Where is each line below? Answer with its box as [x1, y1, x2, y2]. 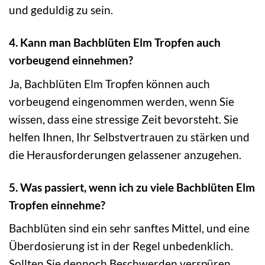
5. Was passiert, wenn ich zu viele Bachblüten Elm [9, 180, 255, 194]
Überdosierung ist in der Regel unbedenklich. [9, 239, 233, 253]
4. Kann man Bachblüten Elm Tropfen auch [9, 35, 221, 50]
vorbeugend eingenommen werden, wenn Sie [9, 94, 234, 108]
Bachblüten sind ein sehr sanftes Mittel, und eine [9, 221, 250, 235]
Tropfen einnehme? [9, 198, 105, 212]
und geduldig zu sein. [9, 3, 113, 17]
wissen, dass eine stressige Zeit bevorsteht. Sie [9, 112, 238, 126]
